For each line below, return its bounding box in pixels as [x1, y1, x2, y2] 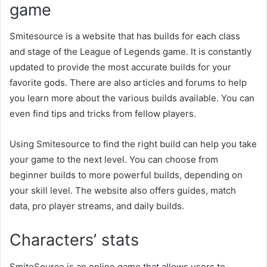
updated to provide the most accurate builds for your [10, 61, 231, 73]
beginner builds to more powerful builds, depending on [10, 169, 243, 181]
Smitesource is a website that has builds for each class [10, 30, 240, 42]
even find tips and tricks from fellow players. [10, 108, 196, 120]
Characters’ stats [10, 230, 139, 250]
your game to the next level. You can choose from [10, 154, 218, 166]
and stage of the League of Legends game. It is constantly [10, 46, 252, 58]
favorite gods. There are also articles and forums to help [10, 77, 247, 89]
